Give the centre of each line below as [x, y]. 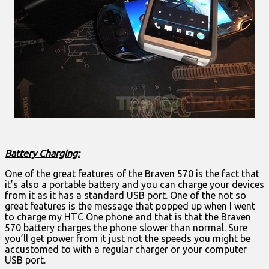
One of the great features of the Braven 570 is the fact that [132, 173]
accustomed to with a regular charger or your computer [126, 249]
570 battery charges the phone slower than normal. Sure [126, 227]
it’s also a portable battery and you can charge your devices [134, 184]
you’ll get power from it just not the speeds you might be [128, 238]
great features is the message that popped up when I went [130, 206]
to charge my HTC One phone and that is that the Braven [128, 216]
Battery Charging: [42, 153]
